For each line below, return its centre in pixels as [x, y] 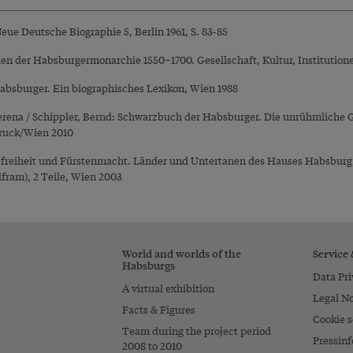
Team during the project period [197, 330]
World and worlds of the [182, 253]
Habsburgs [149, 264]
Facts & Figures [159, 309]
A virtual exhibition [169, 288]
